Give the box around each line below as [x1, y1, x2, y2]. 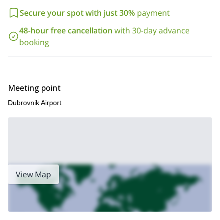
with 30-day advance [114, 25, 190, 36]
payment [137, 7, 170, 18]
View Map [16, 169, 51, 180]
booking [19, 37, 49, 48]
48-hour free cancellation [19, 25, 112, 36]
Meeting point [8, 82, 61, 93]
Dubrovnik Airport [8, 99, 61, 107]
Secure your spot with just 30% [20, 7, 135, 18]
